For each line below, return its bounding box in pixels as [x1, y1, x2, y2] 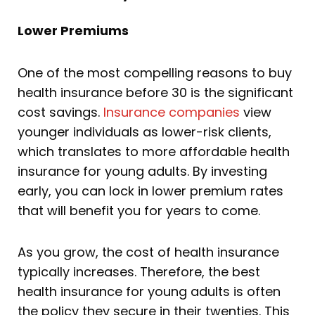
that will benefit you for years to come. [18, 201, 260, 219]
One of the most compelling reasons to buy [18, 63, 292, 82]
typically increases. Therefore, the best [18, 263, 260, 281]
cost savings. [18, 103, 103, 121]
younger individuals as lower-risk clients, [18, 122, 271, 141]
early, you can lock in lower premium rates [18, 181, 283, 200]
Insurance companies [103, 103, 240, 121]
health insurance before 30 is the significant [18, 83, 293, 101]
